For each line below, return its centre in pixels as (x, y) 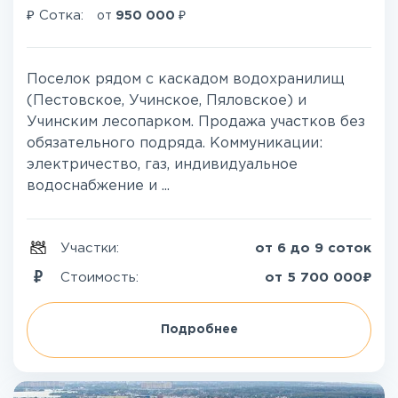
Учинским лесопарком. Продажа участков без (196, 122)
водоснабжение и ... (98, 186)
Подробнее (199, 330)
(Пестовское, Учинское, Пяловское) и (167, 101)
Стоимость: (102, 277)
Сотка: (61, 16)
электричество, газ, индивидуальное (162, 165)
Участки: (92, 248)
